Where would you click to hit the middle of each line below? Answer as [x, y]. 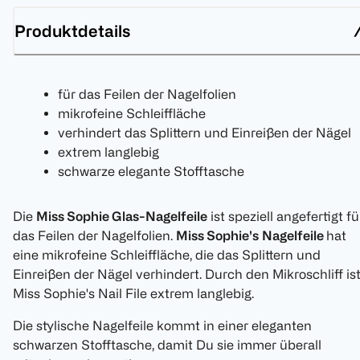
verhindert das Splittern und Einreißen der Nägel [205, 133]
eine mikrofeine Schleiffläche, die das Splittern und [167, 255]
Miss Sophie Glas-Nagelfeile [122, 217]
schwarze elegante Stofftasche [151, 172]
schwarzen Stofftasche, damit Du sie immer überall [167, 345]
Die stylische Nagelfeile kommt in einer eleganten [162, 326]
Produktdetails [72, 31]
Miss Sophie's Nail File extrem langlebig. [133, 294]
